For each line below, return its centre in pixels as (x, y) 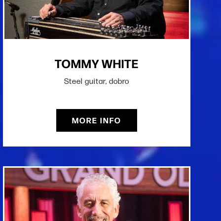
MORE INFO (97, 120)
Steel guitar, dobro (97, 81)
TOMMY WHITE (97, 63)
